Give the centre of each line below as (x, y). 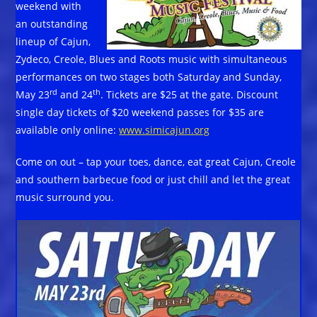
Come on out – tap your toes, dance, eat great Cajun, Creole (156, 162)
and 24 (75, 95)
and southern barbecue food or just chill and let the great (153, 180)
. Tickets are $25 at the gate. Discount (190, 95)
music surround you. (65, 197)
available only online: (68, 130)
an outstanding (52, 24)
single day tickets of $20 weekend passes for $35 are (140, 113)
